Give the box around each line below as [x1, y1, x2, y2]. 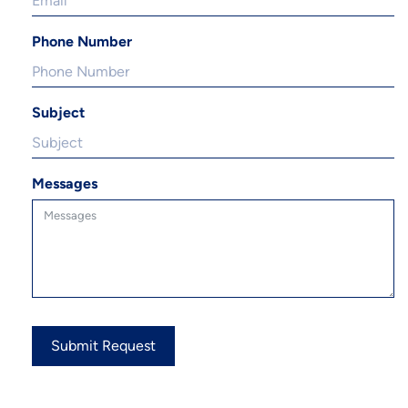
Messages [32, 175, 97, 193]
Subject [32, 104, 85, 122]
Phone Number [32, 33, 132, 51]
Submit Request [51, 337, 156, 355]
